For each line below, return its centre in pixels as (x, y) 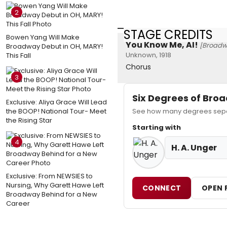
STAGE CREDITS (168, 34)
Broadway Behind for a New (52, 194)
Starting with (157, 128)
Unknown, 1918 (148, 55)
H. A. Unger (194, 148)
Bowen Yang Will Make (43, 37)
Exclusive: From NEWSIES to (49, 176)
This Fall (18, 55)
